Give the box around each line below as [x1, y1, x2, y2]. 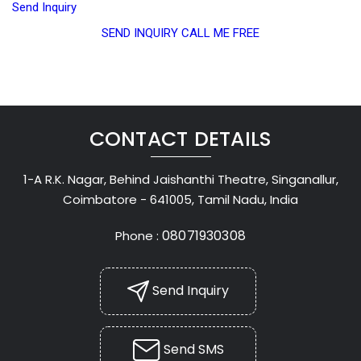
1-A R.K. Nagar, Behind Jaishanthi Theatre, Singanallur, [23, 170, 338, 188]
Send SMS [160, 339, 224, 359]
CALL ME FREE [181, 25, 259, 40]
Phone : [115, 226, 163, 244]
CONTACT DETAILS [89, 124, 272, 153]
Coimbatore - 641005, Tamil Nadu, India [63, 190, 298, 208]
